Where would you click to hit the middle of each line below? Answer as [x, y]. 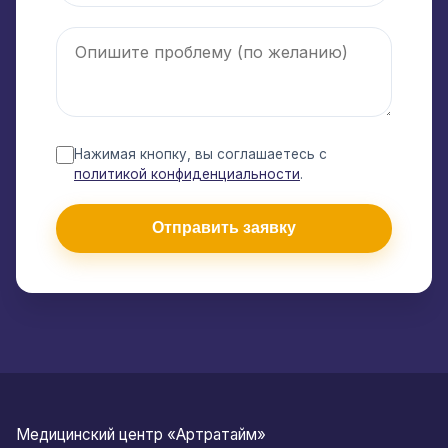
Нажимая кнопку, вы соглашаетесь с [200, 153]
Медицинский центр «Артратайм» [141, 434]
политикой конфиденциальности [187, 173]
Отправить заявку [224, 228]
